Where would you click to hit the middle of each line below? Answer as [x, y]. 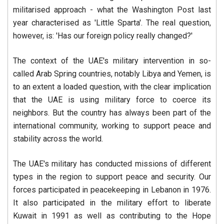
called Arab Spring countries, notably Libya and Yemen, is [112, 74]
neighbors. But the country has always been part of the [112, 113]
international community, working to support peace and [112, 126]
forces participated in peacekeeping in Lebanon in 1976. [112, 190]
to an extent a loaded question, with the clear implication [112, 87]
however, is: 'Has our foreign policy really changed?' [103, 36]
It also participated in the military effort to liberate [112, 203]
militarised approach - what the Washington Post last [112, 10]
